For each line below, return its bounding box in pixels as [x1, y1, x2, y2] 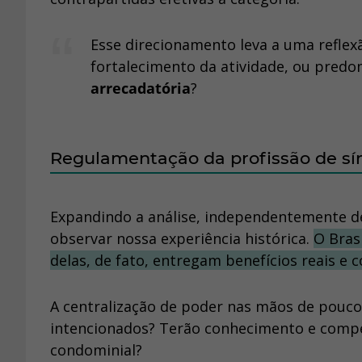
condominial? [50, 340, 142, 360]
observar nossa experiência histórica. [50, 229, 314, 249]
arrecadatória [90, 78, 191, 99]
